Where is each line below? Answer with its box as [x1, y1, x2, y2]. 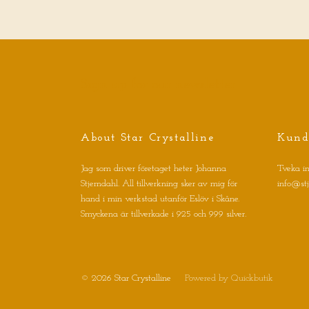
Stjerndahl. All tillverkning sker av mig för [81, 178, 237, 189]
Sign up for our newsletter [81, 78, 235, 92]
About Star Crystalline [81, 132, 215, 143]
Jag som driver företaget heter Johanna [81, 163, 226, 174]
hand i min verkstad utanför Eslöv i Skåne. [81, 193, 239, 204]
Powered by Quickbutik [185, 272, 273, 283]
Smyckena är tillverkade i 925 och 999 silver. [81, 208, 246, 219]
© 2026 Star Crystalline [81, 272, 174, 283]
